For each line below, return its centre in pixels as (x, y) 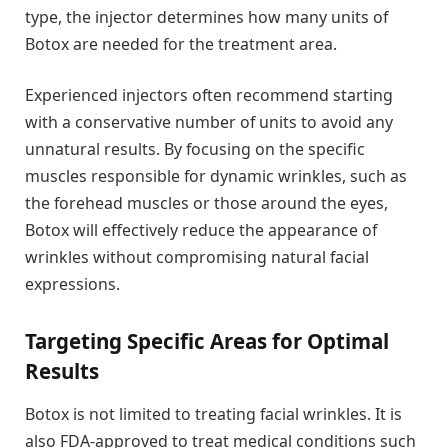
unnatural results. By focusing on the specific (195, 149)
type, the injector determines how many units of (206, 16)
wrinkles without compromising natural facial (197, 257)
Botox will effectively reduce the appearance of (201, 230)
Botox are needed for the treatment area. (181, 43)
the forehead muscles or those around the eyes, (206, 203)
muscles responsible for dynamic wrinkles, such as (216, 176)
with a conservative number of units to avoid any (209, 122)
